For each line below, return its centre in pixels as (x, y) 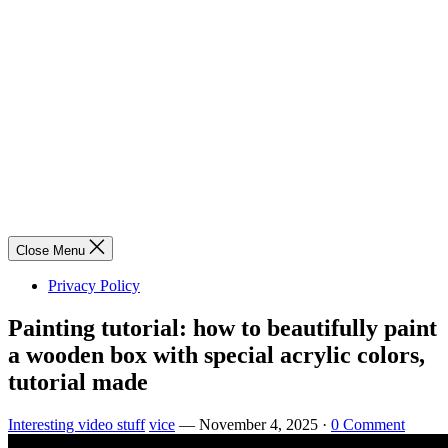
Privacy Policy (94, 285)
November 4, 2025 (258, 424)
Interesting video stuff (76, 424)
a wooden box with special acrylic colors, (216, 354)
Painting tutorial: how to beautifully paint (222, 327)
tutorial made (78, 381)
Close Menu (50, 250)
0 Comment (368, 424)
